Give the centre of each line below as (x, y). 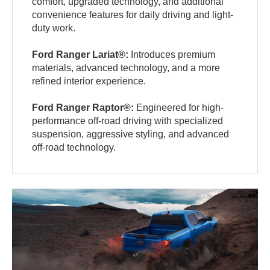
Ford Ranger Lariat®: (80, 54)
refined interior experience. (89, 81)
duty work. (54, 28)
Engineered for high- (179, 107)
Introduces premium (172, 54)
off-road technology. (74, 147)
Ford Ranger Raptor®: (83, 107)
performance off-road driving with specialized (128, 121)
